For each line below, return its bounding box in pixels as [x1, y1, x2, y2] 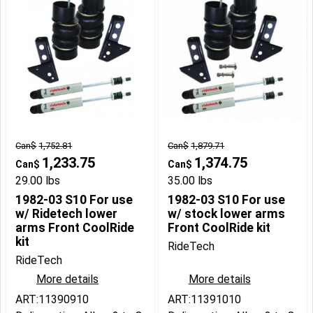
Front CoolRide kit [168, 221, 270, 235]
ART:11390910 [15, 293, 89, 307]
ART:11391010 [168, 293, 241, 307]
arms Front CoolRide [15, 221, 135, 235]
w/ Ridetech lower [15, 207, 118, 221]
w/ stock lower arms [168, 207, 285, 221]
